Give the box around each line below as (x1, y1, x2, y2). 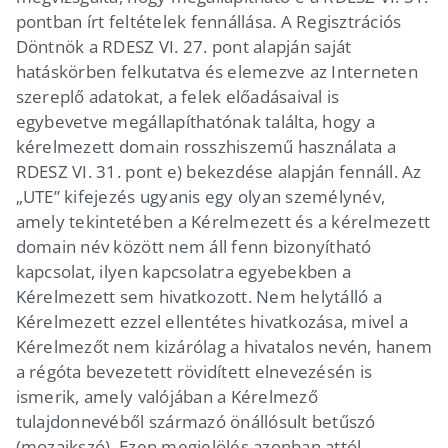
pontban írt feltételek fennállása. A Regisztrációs (15, 9, 402, 33)
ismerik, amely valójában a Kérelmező (15, 384, 318, 408)
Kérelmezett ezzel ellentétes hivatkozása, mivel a (15, 309, 409, 333)
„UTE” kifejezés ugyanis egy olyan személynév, (15, 184, 386, 208)
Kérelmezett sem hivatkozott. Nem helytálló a (15, 284, 382, 308)
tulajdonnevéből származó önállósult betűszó (15, 409, 376, 433)
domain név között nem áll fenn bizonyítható (15, 234, 372, 258)
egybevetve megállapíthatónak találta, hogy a (15, 109, 375, 133)
